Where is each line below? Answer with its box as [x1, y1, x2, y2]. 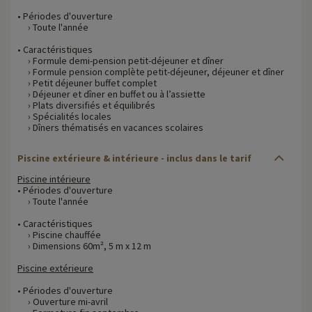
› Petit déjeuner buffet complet [17, 76, 157, 89]
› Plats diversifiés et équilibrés [17, 98, 155, 111]
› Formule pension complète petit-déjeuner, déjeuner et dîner [17, 65, 284, 78]
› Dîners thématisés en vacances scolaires [17, 120, 203, 134]
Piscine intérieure [17, 172, 91, 185]
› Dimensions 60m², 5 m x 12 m [17, 239, 151, 252]
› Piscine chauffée [17, 228, 101, 241]
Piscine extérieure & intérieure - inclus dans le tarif [17, 151, 251, 164]
